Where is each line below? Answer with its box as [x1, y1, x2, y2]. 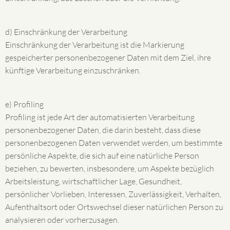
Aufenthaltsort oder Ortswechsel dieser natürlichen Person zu [5, 202, 223, 212]
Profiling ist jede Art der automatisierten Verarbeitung [5, 112, 195, 122]
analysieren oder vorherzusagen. [5, 215, 119, 225]
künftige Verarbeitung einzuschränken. [5, 65, 141, 75]
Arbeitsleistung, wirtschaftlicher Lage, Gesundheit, [5, 176, 182, 186]
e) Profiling [5, 99, 44, 109]
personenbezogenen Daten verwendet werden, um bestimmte [5, 138, 222, 148]
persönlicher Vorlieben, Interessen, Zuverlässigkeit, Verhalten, [5, 189, 221, 199]
